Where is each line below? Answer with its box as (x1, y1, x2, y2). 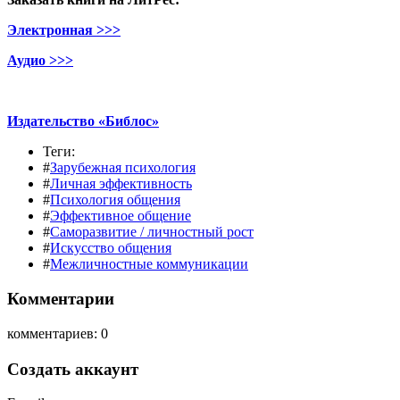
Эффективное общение (50, 208, 191, 224)
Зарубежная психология (50, 160, 196, 176)
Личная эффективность (50, 176, 192, 192)
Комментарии (7, 288, 114, 308)
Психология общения (50, 192, 180, 208)
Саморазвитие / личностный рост (50, 224, 254, 240)
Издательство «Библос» (7, 113, 159, 129)
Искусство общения (50, 240, 171, 256)
